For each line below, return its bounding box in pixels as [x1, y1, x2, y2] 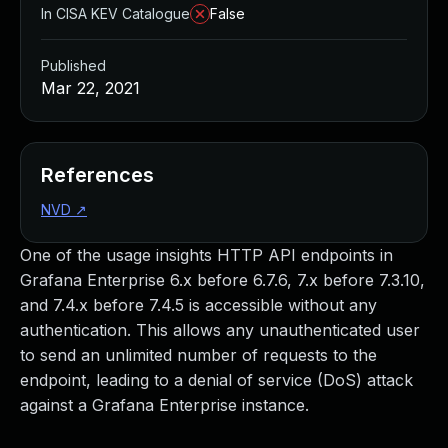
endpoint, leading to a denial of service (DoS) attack [20, 370, 413, 390]
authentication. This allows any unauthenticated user [20, 320, 420, 340]
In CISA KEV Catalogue [41, 5, 190, 22]
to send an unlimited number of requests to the [20, 345, 377, 365]
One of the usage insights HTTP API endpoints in [20, 245, 393, 265]
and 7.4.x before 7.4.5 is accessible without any [20, 295, 377, 315]
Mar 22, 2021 [41, 78, 140, 98]
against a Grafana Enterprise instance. [20, 395, 309, 415]
